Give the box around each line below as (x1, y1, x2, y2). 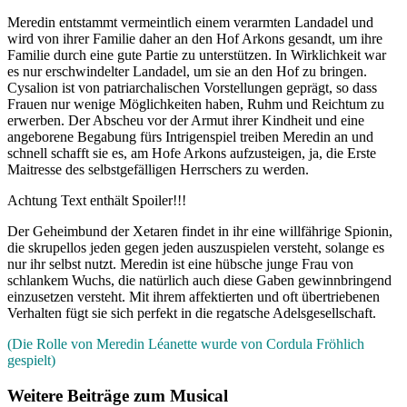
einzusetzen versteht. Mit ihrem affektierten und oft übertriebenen (7, 289, 380, 305)
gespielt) (7, 352, 55, 369)
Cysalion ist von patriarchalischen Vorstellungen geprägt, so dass (7, 80, 377, 96)
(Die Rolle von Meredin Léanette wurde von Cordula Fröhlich (7, 336, 364, 352)
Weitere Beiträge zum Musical (7, 386, 228, 405)
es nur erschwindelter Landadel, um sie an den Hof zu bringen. (7, 64, 367, 80)
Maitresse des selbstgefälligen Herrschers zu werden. (7, 162, 309, 178)
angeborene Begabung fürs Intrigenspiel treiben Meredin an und (7, 129, 373, 145)
